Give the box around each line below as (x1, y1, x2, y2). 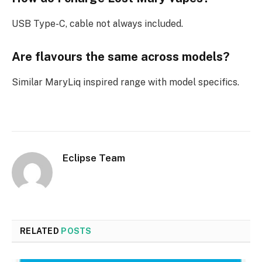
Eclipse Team (63, 151, 125, 164)
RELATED (20, 226, 61, 236)
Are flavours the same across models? (12, 50, 230, 64)
